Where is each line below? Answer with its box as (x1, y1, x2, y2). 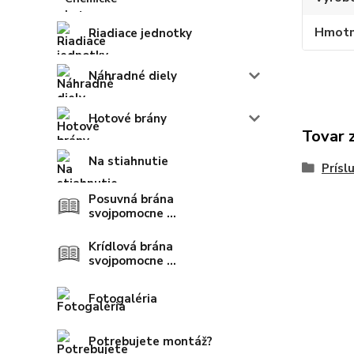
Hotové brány (88, 111, 167, 127)
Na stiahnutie (88, 153, 168, 170)
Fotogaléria (88, 291, 157, 307)
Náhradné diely (88, 68, 177, 85)
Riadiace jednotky (88, 25, 192, 42)
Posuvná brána (88, 191, 174, 208)
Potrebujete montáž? (88, 333, 213, 350)
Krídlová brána (88, 239, 173, 255)
